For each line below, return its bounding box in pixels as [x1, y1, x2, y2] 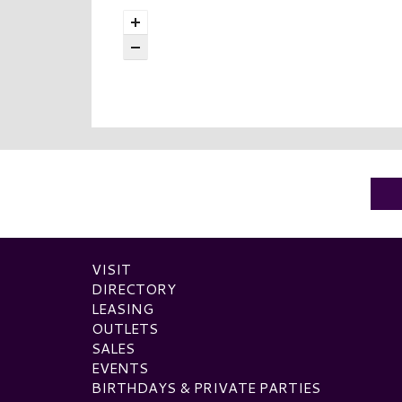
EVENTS [92, 357, 148, 379]
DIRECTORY [92, 278, 176, 300]
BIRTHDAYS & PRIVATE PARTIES [92, 377, 320, 398]
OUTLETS [92, 318, 158, 339]
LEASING [92, 298, 153, 319]
